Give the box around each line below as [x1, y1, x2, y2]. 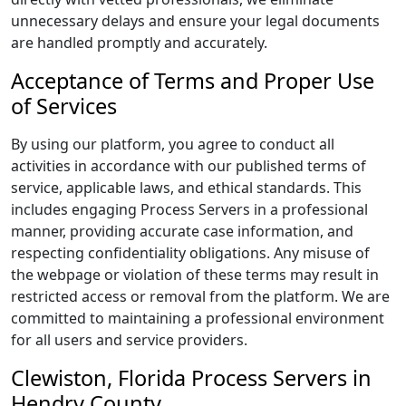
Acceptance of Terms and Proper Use [11, 66, 374, 95]
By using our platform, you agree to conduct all [11, 134, 334, 154]
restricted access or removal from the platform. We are [11, 286, 390, 306]
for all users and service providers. [11, 330, 247, 350]
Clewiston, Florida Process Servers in [11, 363, 372, 392]
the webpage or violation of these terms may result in [11, 265, 379, 285]
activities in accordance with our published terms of [11, 156, 366, 176]
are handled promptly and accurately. [11, 33, 267, 53]
